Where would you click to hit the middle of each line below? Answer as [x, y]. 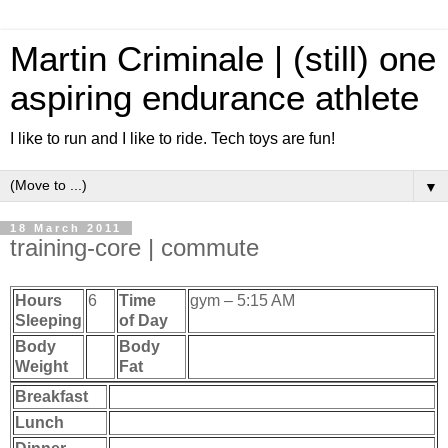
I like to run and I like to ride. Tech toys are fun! [172, 138]
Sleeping [48, 320]
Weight [41, 366]
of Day [143, 320]
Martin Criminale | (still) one [223, 59]
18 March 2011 [66, 228]
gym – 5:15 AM [242, 300]
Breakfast [51, 396]
